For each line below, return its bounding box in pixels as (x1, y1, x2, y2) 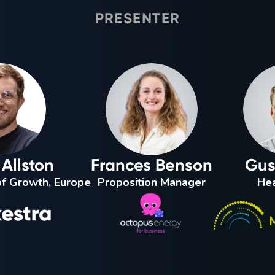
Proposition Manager (97, 174, 206, 190)
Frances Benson (90, 154, 212, 175)
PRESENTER (95, 9, 180, 27)
